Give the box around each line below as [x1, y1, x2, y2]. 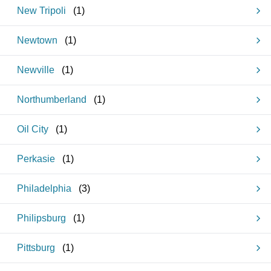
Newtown [17, 35, 57, 45]
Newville [17, 65, 54, 75]
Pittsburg [17, 243, 55, 253]
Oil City [17, 124, 48, 134]
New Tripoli [17, 5, 66, 16]
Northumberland [17, 94, 87, 105]
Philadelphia [17, 183, 71, 194]
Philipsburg [17, 213, 66, 223]
